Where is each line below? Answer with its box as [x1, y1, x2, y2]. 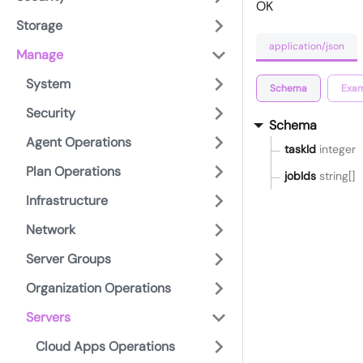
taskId [284, 142, 316, 157]
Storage [16, 17, 62, 34]
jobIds [284, 169, 316, 184]
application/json [269, 39, 344, 53]
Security [26, 105, 75, 122]
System [26, 75, 70, 92]
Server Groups [26, 250, 111, 267]
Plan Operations [26, 163, 121, 180]
